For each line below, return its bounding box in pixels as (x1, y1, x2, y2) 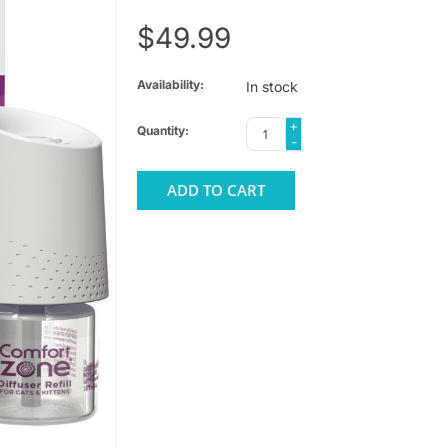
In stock (245, 77, 298, 95)
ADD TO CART (166, 179, 265, 200)
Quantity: (136, 122, 189, 138)
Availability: (136, 76, 204, 92)
